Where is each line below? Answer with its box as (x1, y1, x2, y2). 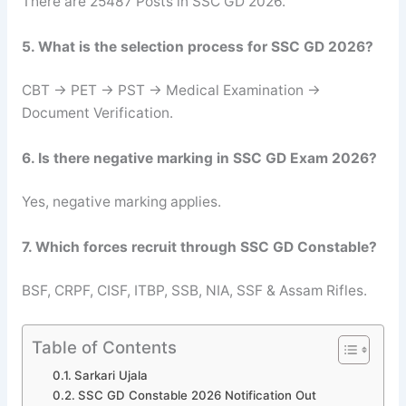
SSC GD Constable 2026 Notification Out (77, 387, 316, 402)
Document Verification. (21, 103, 173, 121)
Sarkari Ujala (73, 367, 148, 382)
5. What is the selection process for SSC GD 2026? (21, 37, 373, 55)
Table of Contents (32, 336, 177, 357)
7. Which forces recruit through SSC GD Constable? (21, 237, 377, 256)
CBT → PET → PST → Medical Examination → (21, 81, 321, 99)
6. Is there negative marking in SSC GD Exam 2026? (21, 149, 377, 167)
